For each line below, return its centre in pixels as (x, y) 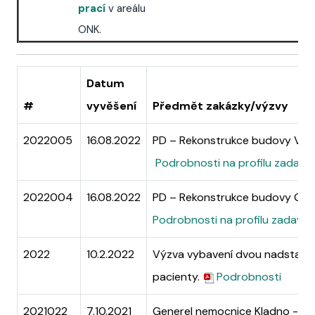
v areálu (127, 8)
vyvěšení (111, 106)
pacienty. (178, 277)
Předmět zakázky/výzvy (220, 106)
